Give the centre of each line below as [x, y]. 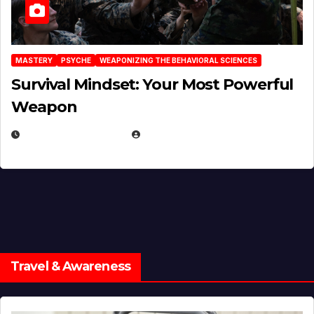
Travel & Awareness [70, 266]
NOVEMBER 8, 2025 [73, 135]
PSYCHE [76, 61]
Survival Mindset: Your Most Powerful [152, 85]
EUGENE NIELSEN [184, 135]
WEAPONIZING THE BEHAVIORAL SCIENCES [178, 61]
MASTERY [34, 61]
